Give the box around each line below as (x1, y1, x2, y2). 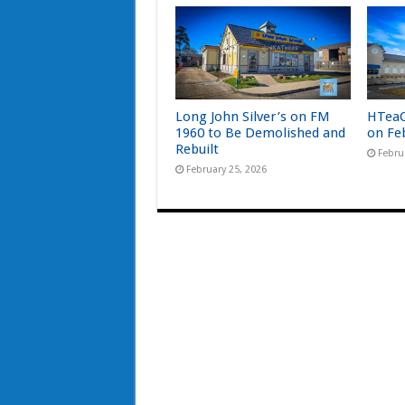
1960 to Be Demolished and (174, 125, 345, 141)
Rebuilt (174, 141, 219, 157)
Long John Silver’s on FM (174, 108, 330, 125)
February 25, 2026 (185, 164, 267, 175)
